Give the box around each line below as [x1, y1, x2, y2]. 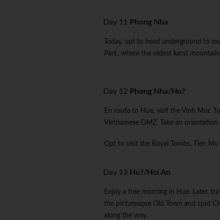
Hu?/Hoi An [130, 168, 170, 177]
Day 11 [103, 18, 130, 27]
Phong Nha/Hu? [130, 87, 185, 96]
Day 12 [103, 87, 130, 96]
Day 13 [103, 168, 130, 177]
